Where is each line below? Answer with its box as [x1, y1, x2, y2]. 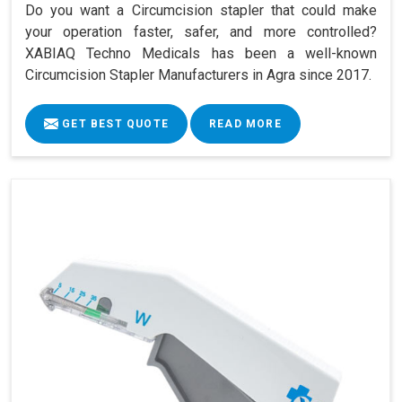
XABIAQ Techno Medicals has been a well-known [25, 44, 377, 62]
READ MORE [209, 117, 282, 130]
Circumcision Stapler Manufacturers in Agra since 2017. [25, 66, 371, 83]
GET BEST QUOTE [58, 117, 169, 130]
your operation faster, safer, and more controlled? [25, 22, 377, 40]
